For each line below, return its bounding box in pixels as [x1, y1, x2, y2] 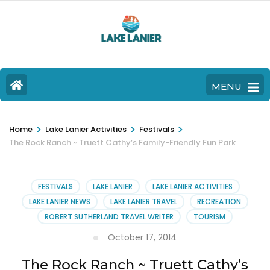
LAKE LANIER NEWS [29, 196, 90, 207]
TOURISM [193, 212, 225, 222]
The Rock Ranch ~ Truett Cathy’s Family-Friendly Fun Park [9, 137, 236, 149]
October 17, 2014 [108, 231, 177, 244]
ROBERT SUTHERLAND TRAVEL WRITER [45, 212, 174, 222]
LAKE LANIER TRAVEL [110, 196, 177, 207]
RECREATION [197, 196, 241, 207]
